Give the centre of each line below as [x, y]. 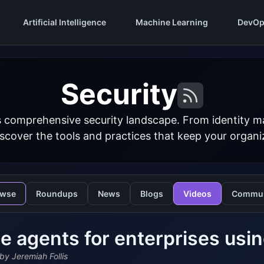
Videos [197, 194]
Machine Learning [171, 22]
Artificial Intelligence [64, 22]
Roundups [57, 194]
